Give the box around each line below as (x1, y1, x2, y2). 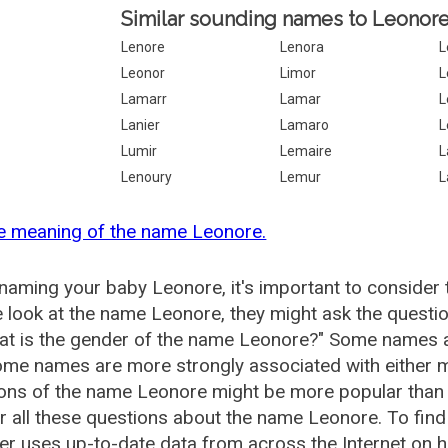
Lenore (121, 39, 166, 55)
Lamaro (280, 117, 330, 133)
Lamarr (121, 91, 168, 107)
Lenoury (121, 169, 173, 185)
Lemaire (280, 143, 333, 159)
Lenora (280, 39, 325, 55)
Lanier (121, 117, 161, 133)
